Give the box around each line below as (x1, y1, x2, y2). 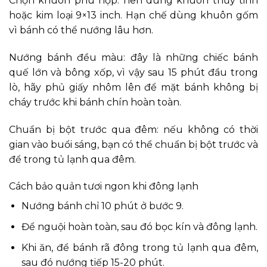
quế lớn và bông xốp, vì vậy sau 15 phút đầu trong (9, 66, 258, 78)
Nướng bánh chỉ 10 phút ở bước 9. (21, 200, 184, 212)
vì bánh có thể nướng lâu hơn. (9, 24, 153, 36)
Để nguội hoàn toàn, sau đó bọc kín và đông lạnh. (21, 221, 257, 232)
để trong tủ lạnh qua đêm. (9, 153, 136, 165)
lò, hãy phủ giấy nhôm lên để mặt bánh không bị (9, 81, 258, 93)
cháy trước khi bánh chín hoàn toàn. (9, 96, 181, 108)
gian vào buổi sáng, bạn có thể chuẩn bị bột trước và (9, 138, 258, 150)
